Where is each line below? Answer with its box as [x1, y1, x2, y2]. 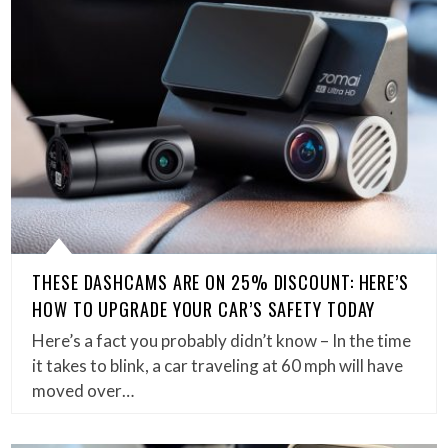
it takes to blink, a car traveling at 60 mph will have [32, 354, 404, 376]
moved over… [32, 379, 135, 401]
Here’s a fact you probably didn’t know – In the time [32, 329, 412, 351]
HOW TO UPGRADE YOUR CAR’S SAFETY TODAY [32, 295, 376, 322]
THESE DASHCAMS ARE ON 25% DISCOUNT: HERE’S [32, 268, 409, 295]
